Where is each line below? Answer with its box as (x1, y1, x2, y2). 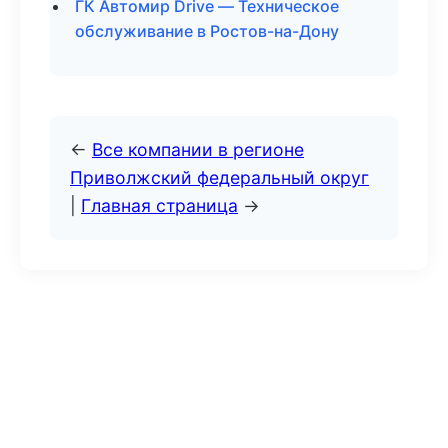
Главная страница (81, 195, 238, 216)
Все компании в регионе (92, 139, 304, 160)
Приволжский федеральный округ (70, 167, 369, 188)
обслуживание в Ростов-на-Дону (75, 21, 339, 41)
